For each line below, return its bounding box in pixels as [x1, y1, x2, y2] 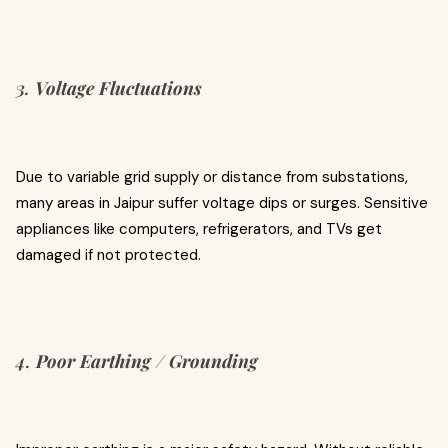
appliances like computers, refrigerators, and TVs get [16, 219, 382, 239]
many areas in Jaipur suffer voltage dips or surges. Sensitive [16, 193, 428, 213]
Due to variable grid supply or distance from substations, [16, 167, 408, 187]
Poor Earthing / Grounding [36, 349, 258, 373]
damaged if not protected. [16, 245, 201, 265]
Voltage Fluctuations [35, 76, 202, 100]
